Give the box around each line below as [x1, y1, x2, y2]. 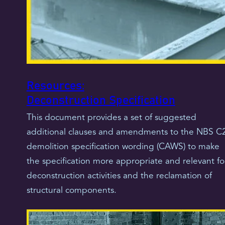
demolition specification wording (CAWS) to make [26, 143, 219, 152]
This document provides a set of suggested [26, 114, 196, 123]
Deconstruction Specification [26, 94, 175, 106]
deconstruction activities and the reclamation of [26, 172, 212, 181]
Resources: [26, 80, 84, 92]
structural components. [26, 186, 117, 195]
